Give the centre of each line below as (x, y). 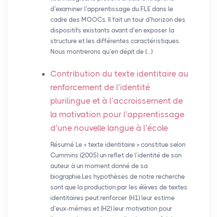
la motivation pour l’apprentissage (117, 115)
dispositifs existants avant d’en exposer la (112, 31)
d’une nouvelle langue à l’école (109, 128)
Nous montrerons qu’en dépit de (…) (101, 52)
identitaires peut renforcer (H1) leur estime (112, 198)
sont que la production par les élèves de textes (119, 187)
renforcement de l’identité (100, 87)
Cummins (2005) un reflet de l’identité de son (116, 155)
